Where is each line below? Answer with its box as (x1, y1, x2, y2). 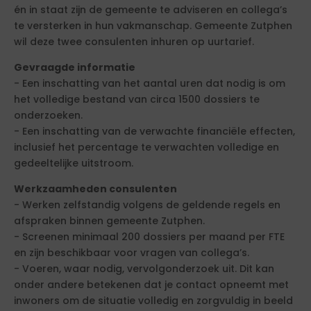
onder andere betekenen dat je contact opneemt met (14, 278, 289, 292)
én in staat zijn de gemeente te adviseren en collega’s (14, 3, 287, 17)
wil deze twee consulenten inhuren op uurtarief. (14, 35, 254, 49)
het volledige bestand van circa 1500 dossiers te (14, 92, 260, 106)
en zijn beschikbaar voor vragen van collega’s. (14, 246, 249, 260)
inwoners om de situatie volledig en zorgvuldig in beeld (14, 294, 293, 308)
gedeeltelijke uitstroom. (14, 156, 133, 170)
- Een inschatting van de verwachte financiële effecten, (14, 124, 295, 138)
